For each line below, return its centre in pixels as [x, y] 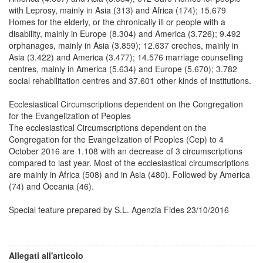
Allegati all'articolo [46, 255]
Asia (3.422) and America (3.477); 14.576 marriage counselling [126, 57]
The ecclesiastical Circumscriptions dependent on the [108, 127]
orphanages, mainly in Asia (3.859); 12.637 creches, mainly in [124, 45]
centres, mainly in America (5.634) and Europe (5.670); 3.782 [123, 68]
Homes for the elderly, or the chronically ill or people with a [117, 21]
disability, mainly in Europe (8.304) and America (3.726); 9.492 [125, 33]
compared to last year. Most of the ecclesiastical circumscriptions [129, 162]
